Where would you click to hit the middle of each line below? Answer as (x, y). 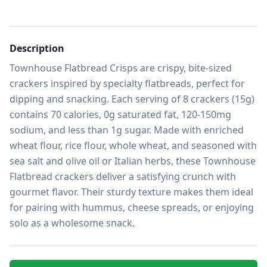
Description (37, 48)
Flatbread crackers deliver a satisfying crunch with (123, 176)
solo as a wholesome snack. (72, 223)
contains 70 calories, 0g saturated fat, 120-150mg (120, 114)
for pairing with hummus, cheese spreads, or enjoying (132, 207)
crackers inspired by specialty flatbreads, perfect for (127, 83)
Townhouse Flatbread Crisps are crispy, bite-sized (121, 68)
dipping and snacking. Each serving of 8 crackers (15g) (132, 99)
